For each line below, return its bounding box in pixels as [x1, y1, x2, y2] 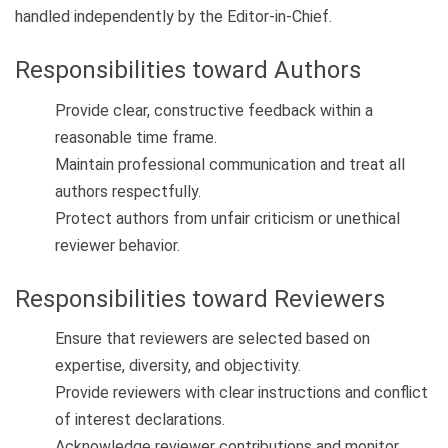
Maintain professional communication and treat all [55, 154, 405, 174]
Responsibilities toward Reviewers [15, 284, 385, 313]
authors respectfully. [55, 181, 201, 201]
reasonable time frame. [55, 127, 217, 147]
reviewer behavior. [55, 235, 180, 255]
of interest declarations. [55, 410, 225, 430]
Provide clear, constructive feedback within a [55, 100, 373, 120]
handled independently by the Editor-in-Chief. [15, 7, 332, 27]
